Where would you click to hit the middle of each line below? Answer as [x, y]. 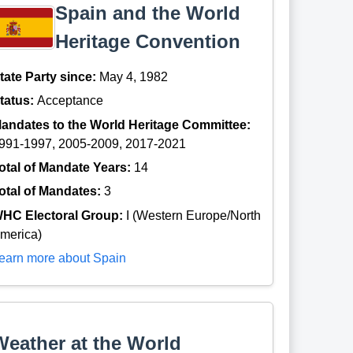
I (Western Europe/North [194, 215]
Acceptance [71, 101]
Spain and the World [148, 13]
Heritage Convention [148, 41]
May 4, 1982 [134, 76]
